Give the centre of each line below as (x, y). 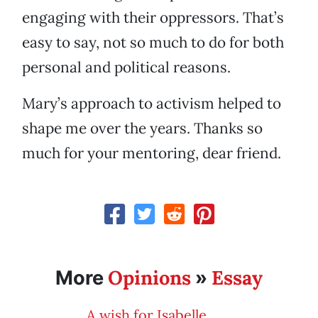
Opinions (149, 278)
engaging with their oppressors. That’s (153, 18)
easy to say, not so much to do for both (153, 43)
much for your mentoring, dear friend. (152, 153)
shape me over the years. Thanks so (142, 128)
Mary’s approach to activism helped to (152, 104)
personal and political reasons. (126, 67)
